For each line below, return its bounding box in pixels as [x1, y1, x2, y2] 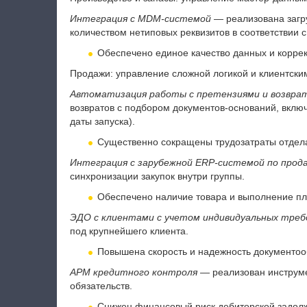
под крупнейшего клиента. [69, 225, 188, 236]
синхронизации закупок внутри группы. [69, 171, 245, 182]
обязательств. [69, 280, 132, 291]
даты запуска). [69, 116, 135, 127]
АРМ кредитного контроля [69, 267, 197, 278]
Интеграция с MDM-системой [69, 13, 211, 24]
